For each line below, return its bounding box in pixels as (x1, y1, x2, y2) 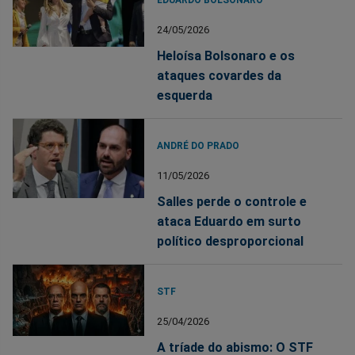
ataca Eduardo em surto (157, 214, 302, 230)
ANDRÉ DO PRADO (157, 140, 240, 152)
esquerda (157, 88, 213, 104)
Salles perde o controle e (157, 194, 307, 210)
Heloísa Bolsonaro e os (157, 48, 296, 64)
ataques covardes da (157, 68, 282, 84)
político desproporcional (157, 234, 304, 250)
